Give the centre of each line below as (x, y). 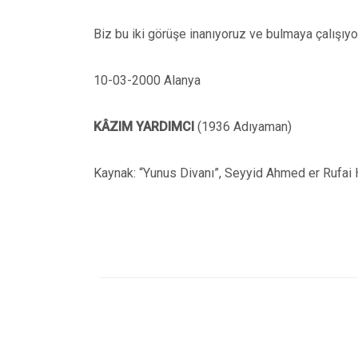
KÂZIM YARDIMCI (144, 127)
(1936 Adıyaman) (243, 127)
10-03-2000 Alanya (147, 80)
